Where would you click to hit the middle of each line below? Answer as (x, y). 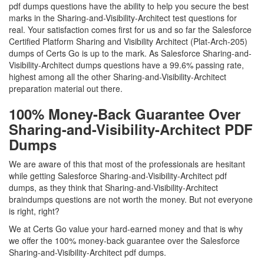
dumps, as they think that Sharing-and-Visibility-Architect (113, 187)
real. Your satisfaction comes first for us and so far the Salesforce (130, 29)
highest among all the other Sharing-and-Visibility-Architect (118, 77)
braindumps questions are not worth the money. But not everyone (131, 199)
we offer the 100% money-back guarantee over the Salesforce (124, 240)
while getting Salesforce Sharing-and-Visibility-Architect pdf (118, 176)
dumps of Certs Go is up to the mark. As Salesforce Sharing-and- (130, 53)
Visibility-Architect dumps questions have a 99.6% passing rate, (126, 65)
